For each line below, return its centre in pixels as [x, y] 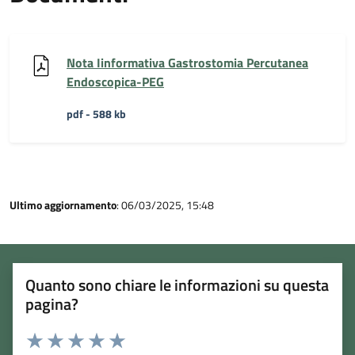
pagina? [52, 303]
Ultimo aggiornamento [63, 204]
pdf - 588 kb [96, 113]
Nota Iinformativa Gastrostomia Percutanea [187, 62]
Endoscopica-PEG [115, 81]
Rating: [41, 335]
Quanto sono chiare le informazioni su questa [177, 284]
